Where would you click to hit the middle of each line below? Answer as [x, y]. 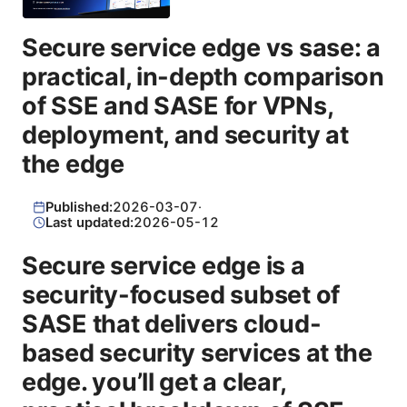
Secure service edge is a [164, 265]
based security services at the [197, 352]
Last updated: [89, 222]
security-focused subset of [181, 294]
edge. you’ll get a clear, [154, 382]
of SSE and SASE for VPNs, [178, 106]
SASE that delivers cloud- [172, 323]
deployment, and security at [185, 135]
